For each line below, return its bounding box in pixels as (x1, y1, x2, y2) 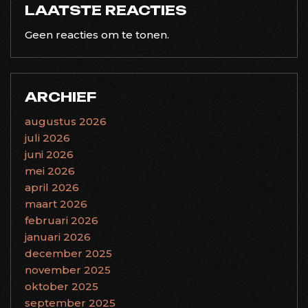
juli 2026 (25, 131, 70, 144)
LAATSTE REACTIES (25, 1, 187, 19)
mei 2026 (25, 164, 75, 177)
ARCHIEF (25, 89, 96, 105)
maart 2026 (25, 197, 87, 210)
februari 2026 (25, 214, 98, 227)
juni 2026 (25, 148, 74, 161)
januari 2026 (25, 230, 91, 243)
